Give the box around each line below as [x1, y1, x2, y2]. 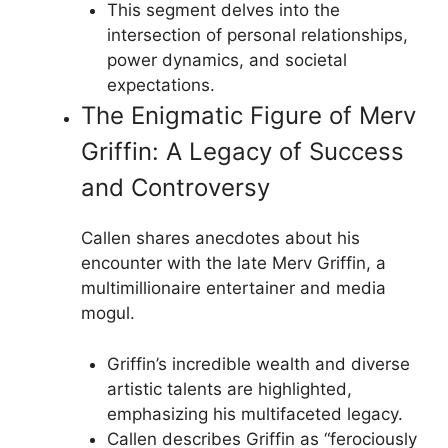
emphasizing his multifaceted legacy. [106, 403, 403, 424]
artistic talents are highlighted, [106, 378, 352, 399]
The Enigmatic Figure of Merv [81, 101, 416, 130]
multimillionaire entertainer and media [81, 278, 386, 298]
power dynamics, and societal [106, 50, 347, 70]
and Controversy [81, 173, 270, 202]
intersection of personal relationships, [106, 25, 408, 45]
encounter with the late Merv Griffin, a [81, 253, 386, 273]
